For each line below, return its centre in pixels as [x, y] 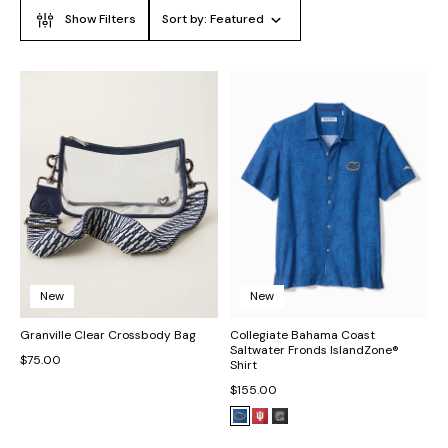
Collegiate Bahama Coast [302, 335]
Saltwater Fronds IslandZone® [314, 350]
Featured [237, 19]
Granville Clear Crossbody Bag [108, 335]
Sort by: [186, 19]
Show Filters [100, 19]
